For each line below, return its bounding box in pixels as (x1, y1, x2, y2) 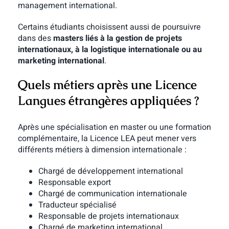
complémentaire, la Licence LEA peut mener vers (17, 132, 196, 145)
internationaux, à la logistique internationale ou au (17, 43, 202, 56)
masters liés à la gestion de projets (53, 32, 182, 44)
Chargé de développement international (38, 165, 183, 178)
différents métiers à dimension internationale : (17, 144, 187, 156)
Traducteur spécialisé (38, 199, 117, 212)
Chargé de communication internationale (38, 188, 187, 200)
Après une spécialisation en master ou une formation (17, 121, 211, 134)
